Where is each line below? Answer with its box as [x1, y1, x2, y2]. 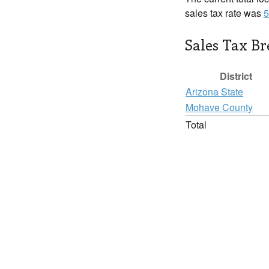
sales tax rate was [185, 6, 264, 20]
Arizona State [186, 85, 243, 98]
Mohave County [186, 100, 253, 114]
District [220, 69, 252, 83]
